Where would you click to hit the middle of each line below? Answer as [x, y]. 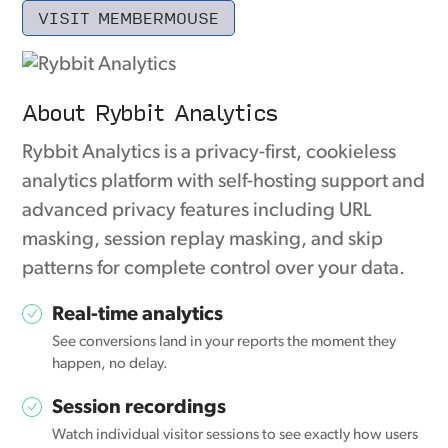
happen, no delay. [110, 364]
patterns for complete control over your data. [214, 268]
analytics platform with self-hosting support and [224, 181]
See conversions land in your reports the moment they [224, 342]
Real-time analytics [138, 314]
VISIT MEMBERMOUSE [129, 17]
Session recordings [139, 407]
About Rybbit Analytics [150, 111]
